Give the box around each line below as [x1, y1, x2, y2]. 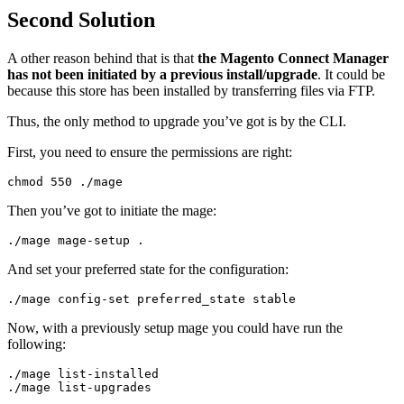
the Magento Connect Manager [197, 50, 389, 66]
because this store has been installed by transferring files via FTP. [7, 82, 375, 98]
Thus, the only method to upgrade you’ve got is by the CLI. [7, 113, 346, 129]
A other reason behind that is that [7, 50, 197, 66]
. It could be [317, 66, 385, 82]
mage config [22, 291, 101, 306]
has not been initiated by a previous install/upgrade [7, 66, 317, 82]
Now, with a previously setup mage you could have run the [7, 319, 343, 335]
